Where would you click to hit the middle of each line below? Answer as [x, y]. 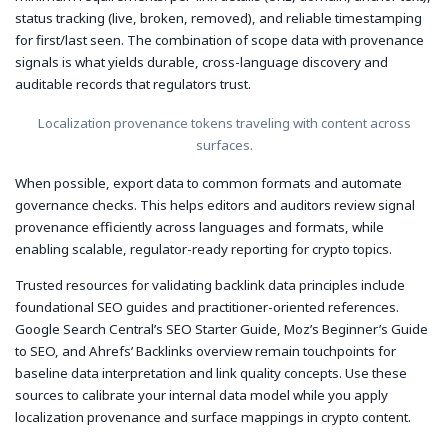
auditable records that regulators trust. [133, 83]
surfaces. [224, 144]
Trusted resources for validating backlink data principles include [210, 285]
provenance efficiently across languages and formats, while [199, 227]
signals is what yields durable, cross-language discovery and [201, 61]
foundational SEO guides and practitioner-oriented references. [207, 307]
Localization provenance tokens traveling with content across [224, 122]
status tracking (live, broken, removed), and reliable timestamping [218, 17]
